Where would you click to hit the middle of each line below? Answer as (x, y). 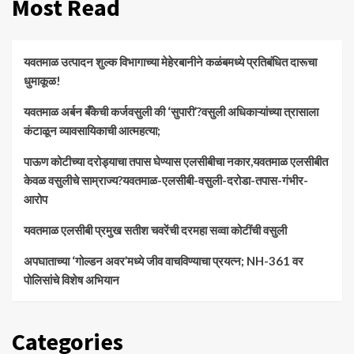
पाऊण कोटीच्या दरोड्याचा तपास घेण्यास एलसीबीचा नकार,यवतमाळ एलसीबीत (176, 162)
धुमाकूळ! (42, 81)
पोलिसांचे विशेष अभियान (72, 280)
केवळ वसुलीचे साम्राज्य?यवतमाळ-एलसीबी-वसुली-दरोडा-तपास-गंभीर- (166, 181)
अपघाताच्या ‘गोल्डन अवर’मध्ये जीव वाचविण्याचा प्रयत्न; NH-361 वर (164, 261)
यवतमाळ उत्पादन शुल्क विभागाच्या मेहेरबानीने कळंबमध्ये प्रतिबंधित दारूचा (170, 62)
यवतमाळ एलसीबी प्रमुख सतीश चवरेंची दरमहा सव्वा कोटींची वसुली (155, 230)
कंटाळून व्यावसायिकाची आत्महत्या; (93, 131)
